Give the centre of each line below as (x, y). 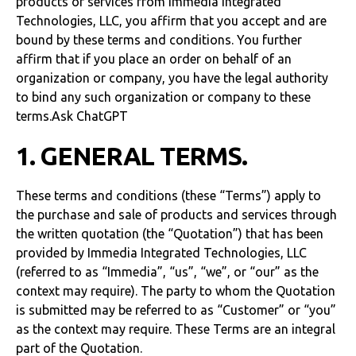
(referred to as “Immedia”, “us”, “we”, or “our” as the (167, 272)
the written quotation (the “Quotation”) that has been (170, 234)
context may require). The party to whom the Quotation (176, 291)
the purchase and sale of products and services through (176, 215)
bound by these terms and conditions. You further (159, 40)
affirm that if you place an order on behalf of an (154, 59)
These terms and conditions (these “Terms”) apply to (168, 195)
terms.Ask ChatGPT (72, 116)
